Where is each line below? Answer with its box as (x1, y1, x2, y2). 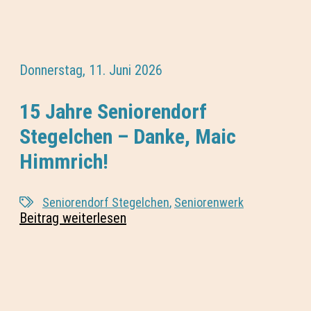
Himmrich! (19, 149, 108, 174)
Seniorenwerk (174, 194, 244, 210)
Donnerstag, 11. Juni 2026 (19, 61, 162, 78)
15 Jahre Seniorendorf (19, 99, 207, 124)
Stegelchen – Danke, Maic (19, 124, 236, 149)
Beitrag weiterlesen (19, 209, 126, 226)
